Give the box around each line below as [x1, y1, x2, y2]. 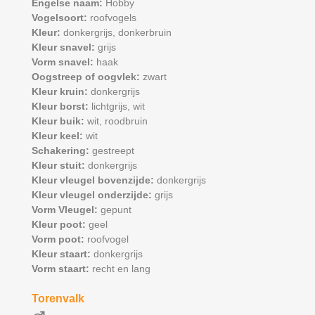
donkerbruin [117, 27, 172, 38]
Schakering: [31, 145, 92, 156]
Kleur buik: [31, 115, 87, 127]
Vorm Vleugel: [31, 204, 101, 215]
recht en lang [91, 263, 150, 274]
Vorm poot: [31, 233, 87, 245]
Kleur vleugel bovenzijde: [31, 174, 157, 186]
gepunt [100, 204, 131, 215]
